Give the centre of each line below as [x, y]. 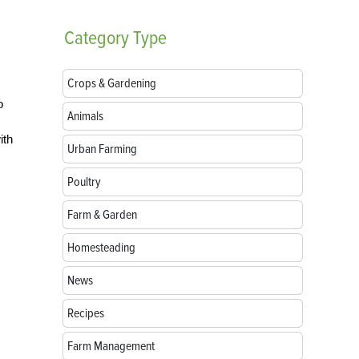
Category [97, 38]
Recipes [86, 313]
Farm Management [111, 346]
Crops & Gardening [112, 83]
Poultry [84, 182]
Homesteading [101, 248]
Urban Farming [102, 149]
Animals [85, 116]
